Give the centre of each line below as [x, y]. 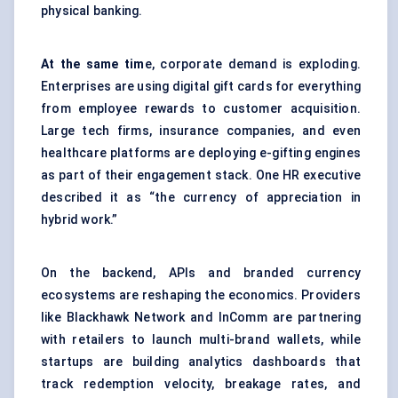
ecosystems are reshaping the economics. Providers [201, 295]
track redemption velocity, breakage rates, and [201, 384]
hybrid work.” [80, 220]
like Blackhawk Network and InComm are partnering [201, 318]
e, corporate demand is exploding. [253, 64]
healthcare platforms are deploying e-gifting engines [201, 153]
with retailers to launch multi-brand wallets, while [201, 340]
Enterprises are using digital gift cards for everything [201, 87]
